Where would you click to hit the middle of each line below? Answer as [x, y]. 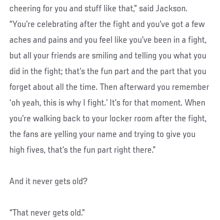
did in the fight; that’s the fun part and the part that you [108, 71]
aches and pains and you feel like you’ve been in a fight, [108, 40]
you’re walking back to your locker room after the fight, [108, 119]
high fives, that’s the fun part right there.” [83, 150]
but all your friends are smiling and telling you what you [108, 56]
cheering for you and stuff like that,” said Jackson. [99, 9]
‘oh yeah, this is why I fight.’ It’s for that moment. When [108, 103]
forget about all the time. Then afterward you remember [110, 87]
